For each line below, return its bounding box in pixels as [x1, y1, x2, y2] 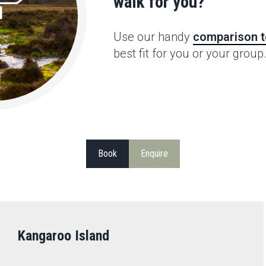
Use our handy [113, 30, 193, 45]
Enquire [141, 147, 168, 159]
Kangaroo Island [17, 227, 109, 244]
